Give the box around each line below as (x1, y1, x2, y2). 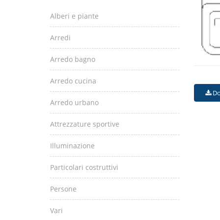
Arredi (50, 33, 71, 42)
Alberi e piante (50, 11, 99, 21)
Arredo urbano (50, 98, 99, 107)
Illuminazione (50, 141, 95, 150)
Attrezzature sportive (50, 119, 119, 129)
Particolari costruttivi (50, 163, 118, 172)
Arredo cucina (50, 76, 96, 85)
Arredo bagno (50, 55, 95, 64)
